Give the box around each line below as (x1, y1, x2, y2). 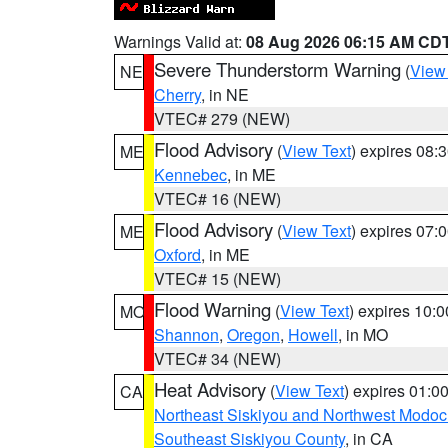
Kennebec (154, 163, 227, 186)
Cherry (154, 83, 201, 106)
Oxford (154, 243, 201, 266)
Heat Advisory (154, 376, 266, 402)
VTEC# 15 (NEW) (154, 267, 281, 290)
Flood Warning (154, 296, 271, 322)
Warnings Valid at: (114, 30, 246, 53)
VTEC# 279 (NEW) (154, 107, 290, 130)
